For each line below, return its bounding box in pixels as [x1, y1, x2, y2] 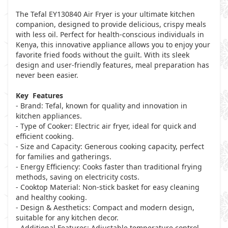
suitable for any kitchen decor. [16, 213, 119, 222]
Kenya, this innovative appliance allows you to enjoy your [16, 40, 210, 49]
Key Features [16, 91, 63, 100]
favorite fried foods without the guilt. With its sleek [16, 50, 189, 60]
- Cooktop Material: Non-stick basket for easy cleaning [16, 182, 199, 192]
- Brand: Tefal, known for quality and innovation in [16, 101, 187, 110]
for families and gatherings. [16, 152, 111, 161]
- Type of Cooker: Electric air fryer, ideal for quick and [16, 121, 196, 131]
